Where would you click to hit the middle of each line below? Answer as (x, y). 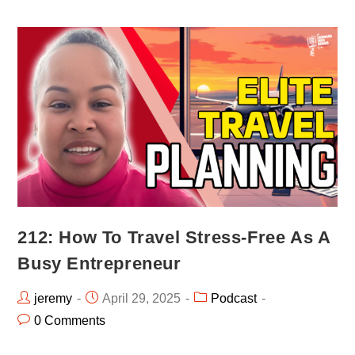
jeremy (53, 298)
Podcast (234, 298)
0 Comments (70, 320)
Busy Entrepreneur (99, 263)
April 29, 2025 (142, 298)
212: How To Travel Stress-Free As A (174, 237)
